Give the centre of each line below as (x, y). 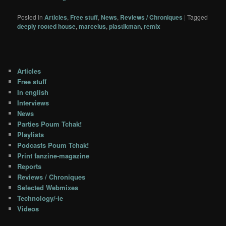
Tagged (198, 17)
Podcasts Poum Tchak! (53, 145)
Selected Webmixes (48, 187)
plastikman (125, 26)
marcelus (93, 26)
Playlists (31, 134)
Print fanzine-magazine (53, 155)
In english (33, 92)
